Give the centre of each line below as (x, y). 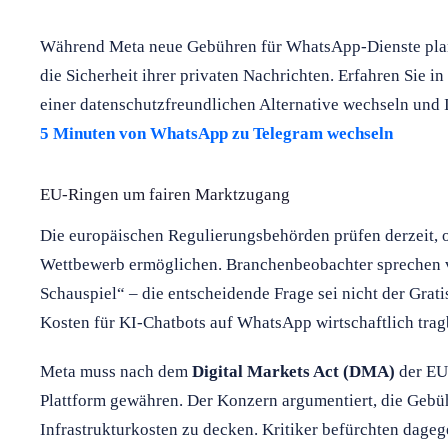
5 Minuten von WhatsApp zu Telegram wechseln (216, 133)
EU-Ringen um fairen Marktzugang (165, 194)
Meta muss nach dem (116, 371)
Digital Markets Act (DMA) (293, 371)
